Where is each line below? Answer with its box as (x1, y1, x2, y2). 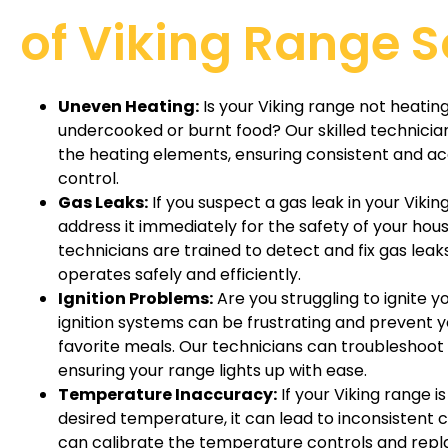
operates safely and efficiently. (58, 262, 301, 286)
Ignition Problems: (58, 286, 213, 310)
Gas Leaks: (58, 190, 148, 214)
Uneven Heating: (58, 94, 199, 118)
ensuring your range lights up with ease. (58, 358, 367, 382)
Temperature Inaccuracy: (58, 382, 277, 406)
